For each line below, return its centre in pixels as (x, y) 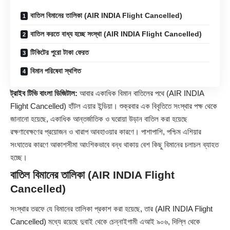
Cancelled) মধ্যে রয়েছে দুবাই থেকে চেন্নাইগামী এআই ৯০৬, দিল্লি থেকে (105, 222)
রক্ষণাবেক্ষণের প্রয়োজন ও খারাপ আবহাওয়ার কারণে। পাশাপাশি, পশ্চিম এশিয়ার (106, 131)
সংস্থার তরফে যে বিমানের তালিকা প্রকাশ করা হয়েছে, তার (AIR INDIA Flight (111, 209)
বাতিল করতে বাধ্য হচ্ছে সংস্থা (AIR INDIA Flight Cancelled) (116, 34)
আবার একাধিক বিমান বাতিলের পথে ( (123, 93)
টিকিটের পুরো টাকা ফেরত (60, 52)
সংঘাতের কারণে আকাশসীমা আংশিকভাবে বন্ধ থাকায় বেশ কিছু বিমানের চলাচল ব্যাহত (114, 144)
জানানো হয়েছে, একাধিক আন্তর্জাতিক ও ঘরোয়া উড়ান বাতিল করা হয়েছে (99, 119)
